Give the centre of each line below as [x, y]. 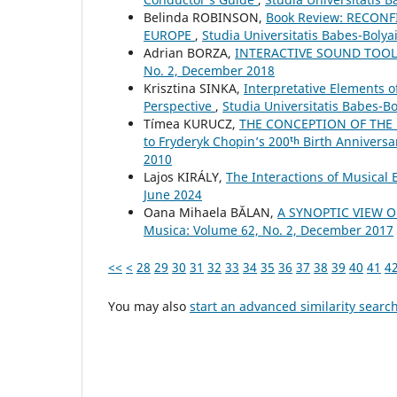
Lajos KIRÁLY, [185, 177]
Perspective [179, 106]
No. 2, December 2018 [209, 71]
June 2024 [173, 195]
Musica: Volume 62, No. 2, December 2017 [269, 230]
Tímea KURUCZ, [191, 124]
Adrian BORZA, [189, 53]
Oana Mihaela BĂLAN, [210, 213]
